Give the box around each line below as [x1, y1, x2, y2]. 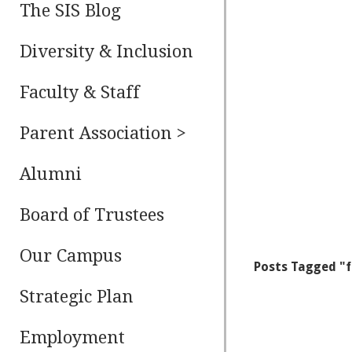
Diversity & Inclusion [20, 42, 194, 61]
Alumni [20, 164, 82, 184]
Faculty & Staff [20, 82, 141, 102]
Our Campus [20, 246, 123, 266]
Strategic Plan [20, 287, 134, 306]
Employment [20, 328, 126, 347]
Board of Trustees [20, 205, 165, 225]
